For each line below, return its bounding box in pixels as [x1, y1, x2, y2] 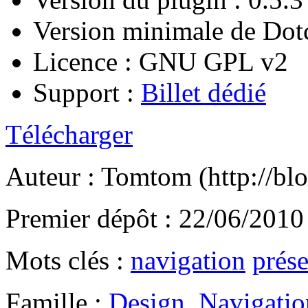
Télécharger [5, 120, 133, 150]
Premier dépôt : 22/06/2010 [5, 203, 304, 234]
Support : [33, 78, 141, 108]
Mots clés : [5, 245, 131, 276]
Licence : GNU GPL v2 [33, 47, 288, 77]
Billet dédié [141, 78, 266, 108]
